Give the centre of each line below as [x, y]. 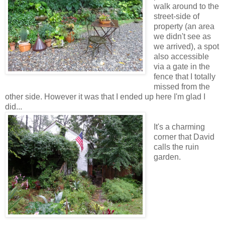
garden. [167, 157]
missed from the [182, 87]
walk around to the [186, 7]
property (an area [184, 27]
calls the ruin [176, 147]
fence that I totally [184, 77]
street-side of [176, 17]
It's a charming [179, 127]
